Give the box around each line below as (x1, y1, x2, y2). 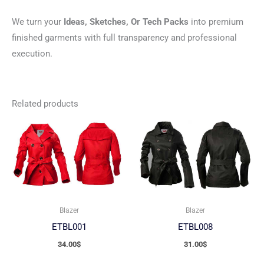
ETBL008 (177, 221, 213, 232)
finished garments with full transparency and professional (12, 32, 237, 43)
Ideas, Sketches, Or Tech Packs (64, 16, 189, 27)
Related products (12, 98, 78, 110)
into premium (189, 16, 243, 27)
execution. (12, 48, 52, 59)
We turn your (12, 16, 64, 27)
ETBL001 (51, 221, 87, 232)
